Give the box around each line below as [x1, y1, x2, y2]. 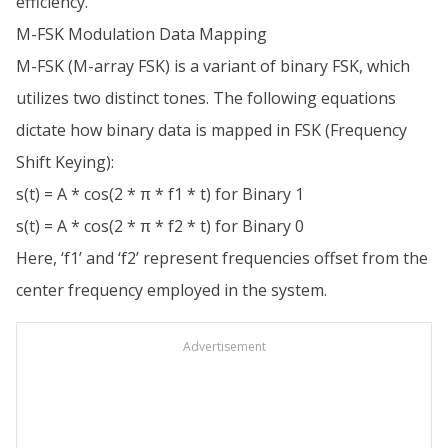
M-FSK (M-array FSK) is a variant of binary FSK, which [16, 55, 410, 77]
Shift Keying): [16, 151, 114, 173]
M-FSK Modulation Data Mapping [16, 23, 267, 45]
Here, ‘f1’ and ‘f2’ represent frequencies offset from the [16, 247, 428, 269]
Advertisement [182, 338, 266, 355]
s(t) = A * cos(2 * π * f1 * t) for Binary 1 [16, 183, 304, 205]
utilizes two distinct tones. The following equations [16, 87, 396, 109]
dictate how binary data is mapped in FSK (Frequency [16, 119, 407, 141]
